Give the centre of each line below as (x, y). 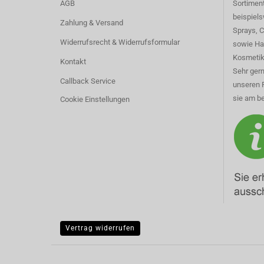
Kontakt (73, 62)
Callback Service (88, 81)
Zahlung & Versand (92, 23)
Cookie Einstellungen (95, 99)
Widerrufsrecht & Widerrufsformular (120, 42)
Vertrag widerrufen (100, 228)
